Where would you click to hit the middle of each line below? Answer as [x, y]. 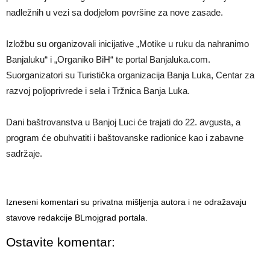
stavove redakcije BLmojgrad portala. [77, 218]
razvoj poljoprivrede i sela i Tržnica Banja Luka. [98, 91]
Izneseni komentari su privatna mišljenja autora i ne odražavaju [126, 202]
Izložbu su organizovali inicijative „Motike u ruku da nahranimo [127, 44]
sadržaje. [24, 154]
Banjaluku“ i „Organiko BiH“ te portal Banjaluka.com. [108, 60]
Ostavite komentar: [61, 242]
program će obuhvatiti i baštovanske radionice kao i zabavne [125, 138]
